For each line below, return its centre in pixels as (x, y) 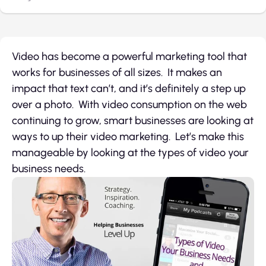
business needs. (49, 169)
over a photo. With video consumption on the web (129, 104)
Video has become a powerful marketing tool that (129, 56)
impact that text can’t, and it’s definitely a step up (129, 88)
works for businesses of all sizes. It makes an (117, 72)
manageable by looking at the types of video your (130, 153)
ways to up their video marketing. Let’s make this (128, 137)
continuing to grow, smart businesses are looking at (133, 121)
